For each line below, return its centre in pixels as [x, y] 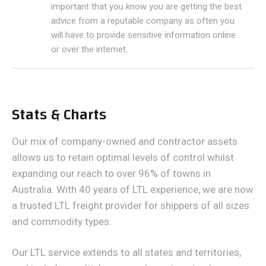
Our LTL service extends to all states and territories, [126, 252]
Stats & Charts [59, 115]
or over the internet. [89, 49]
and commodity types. [62, 221]
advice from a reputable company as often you [143, 21]
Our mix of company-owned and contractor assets [125, 141]
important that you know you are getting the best [146, 7]
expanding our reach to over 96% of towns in [111, 173]
